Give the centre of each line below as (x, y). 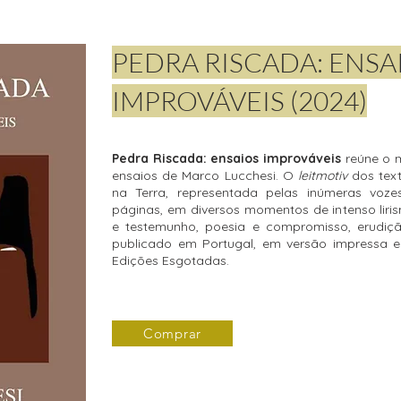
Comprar (172, 333)
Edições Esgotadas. (171, 260)
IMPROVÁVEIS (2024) (239, 101)
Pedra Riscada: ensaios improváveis (229, 158)
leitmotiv (325, 175)
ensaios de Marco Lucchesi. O (205, 175)
